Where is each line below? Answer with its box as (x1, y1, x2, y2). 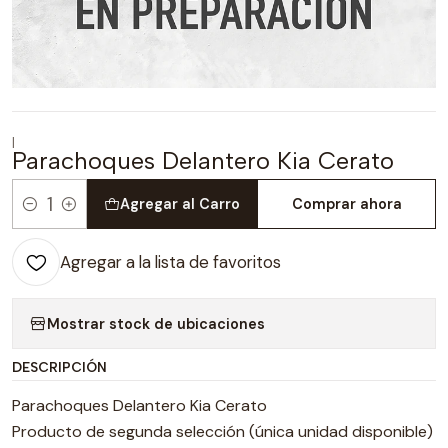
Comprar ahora (291, 195, 402, 213)
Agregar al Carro (120, 195, 241, 213)
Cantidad (12, 206, 74, 225)
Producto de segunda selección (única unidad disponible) (12, 421, 433, 442)
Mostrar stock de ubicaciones (47, 314, 265, 333)
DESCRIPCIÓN (12, 359, 107, 375)
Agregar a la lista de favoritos (60, 251, 281, 273)
